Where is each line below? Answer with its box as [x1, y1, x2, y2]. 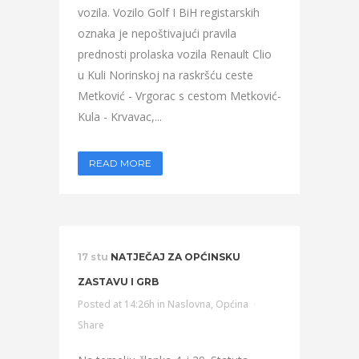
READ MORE [89, 157, 151, 169]
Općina [216, 297, 248, 311]
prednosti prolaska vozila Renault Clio [78, 46, 275, 62]
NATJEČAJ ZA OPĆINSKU [111, 251, 240, 263]
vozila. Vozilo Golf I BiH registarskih [78, 5, 260, 20]
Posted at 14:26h [78, 297, 155, 311]
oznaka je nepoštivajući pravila [78, 26, 236, 41]
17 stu [78, 251, 108, 263]
